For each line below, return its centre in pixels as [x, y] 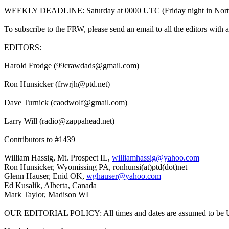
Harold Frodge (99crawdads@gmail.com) [72, 65]
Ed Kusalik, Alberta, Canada [50, 185]
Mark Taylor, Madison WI [46, 194]
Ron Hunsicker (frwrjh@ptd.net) [57, 84]
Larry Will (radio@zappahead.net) [59, 121]
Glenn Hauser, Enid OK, [45, 176]
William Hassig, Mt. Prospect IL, [58, 157]
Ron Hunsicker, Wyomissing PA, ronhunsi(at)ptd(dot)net [96, 167]
